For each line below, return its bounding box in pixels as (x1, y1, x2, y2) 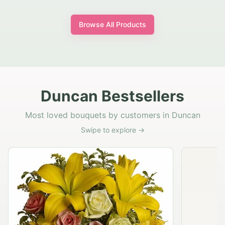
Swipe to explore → (80, 126, 145, 135)
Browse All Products (79, 20, 146, 29)
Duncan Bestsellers (41, 87, 184, 105)
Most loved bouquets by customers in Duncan (25, 110, 200, 121)
